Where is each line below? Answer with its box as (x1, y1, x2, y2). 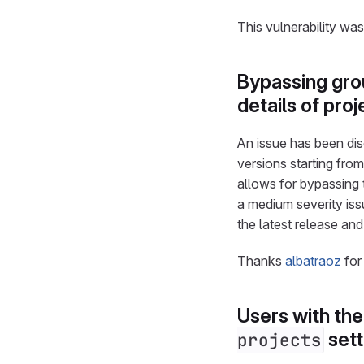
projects (237, 329, 322, 351)
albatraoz (285, 253, 341, 269)
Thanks (237, 253, 285, 269)
